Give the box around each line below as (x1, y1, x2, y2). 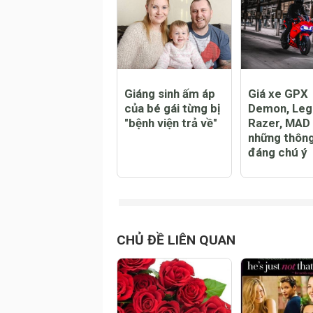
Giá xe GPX (247, 146, 308, 161)
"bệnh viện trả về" (124, 175, 217, 190)
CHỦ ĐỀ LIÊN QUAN (117, 292, 235, 309)
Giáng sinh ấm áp (124, 146, 215, 161)
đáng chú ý (247, 205, 307, 219)
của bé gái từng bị (124, 161, 220, 175)
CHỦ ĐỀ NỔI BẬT (117, 25, 219, 42)
